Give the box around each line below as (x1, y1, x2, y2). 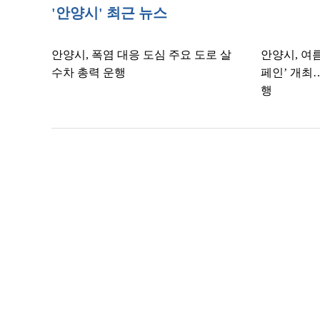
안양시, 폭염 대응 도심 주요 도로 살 (51, 49, 231, 61)
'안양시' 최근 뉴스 (51, 5, 167, 21)
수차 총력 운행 (51, 66, 126, 79)
